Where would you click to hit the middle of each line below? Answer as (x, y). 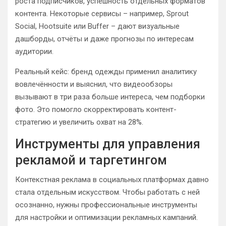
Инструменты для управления (108, 144)
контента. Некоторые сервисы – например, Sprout (102, 14)
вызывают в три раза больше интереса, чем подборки (110, 97)
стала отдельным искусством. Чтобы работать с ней (107, 192)
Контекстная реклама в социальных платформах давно (112, 180)
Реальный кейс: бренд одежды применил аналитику (106, 72)
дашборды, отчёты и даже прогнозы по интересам (104, 39)
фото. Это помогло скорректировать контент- (96, 109)
